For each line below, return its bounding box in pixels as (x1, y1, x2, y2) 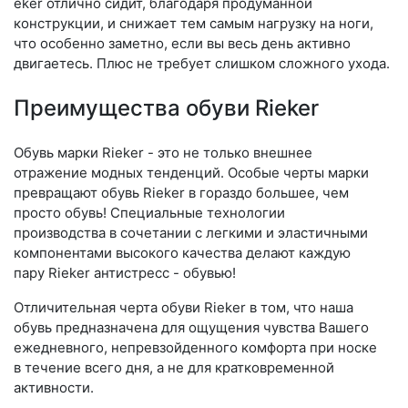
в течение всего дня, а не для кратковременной (14, 359, 334, 376)
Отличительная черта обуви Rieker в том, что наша (14, 299, 353, 316)
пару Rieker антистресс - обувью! (14, 264, 236, 281)
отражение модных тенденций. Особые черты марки (14, 164, 369, 181)
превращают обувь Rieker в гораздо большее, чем (14, 184, 349, 201)
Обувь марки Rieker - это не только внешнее (14, 144, 312, 161)
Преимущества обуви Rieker (14, 95, 319, 121)
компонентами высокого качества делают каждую (14, 244, 351, 261)
